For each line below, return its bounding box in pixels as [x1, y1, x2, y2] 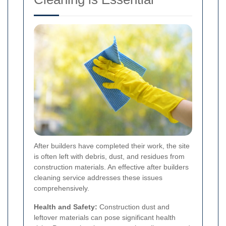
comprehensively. [34, 184, 89, 193]
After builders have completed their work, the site [34, 142, 190, 150]
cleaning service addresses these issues [34, 174, 162, 182]
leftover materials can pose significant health [34, 213, 176, 222]
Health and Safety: [34, 203, 97, 211]
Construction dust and [97, 203, 169, 211]
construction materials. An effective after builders [34, 163, 189, 172]
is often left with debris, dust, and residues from [34, 152, 185, 161]
